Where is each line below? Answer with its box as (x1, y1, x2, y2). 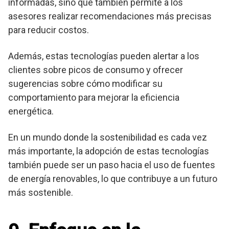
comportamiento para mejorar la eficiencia (8, 92, 179, 103)
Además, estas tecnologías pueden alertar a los (8, 51, 199, 62)
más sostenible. (8, 187, 73, 198)
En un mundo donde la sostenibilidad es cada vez (8, 132, 207, 143)
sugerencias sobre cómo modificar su (8, 78, 163, 89)
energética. (8, 106, 54, 117)
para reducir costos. (8, 25, 89, 36)
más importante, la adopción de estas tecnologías (8, 146, 209, 157)
